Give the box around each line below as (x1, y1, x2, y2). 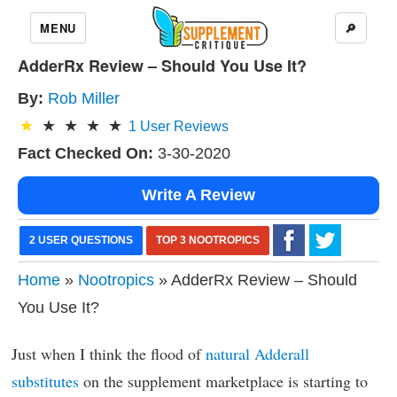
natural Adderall (206, 343, 309, 364)
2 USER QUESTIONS (29, 234, 133, 246)
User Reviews (136, 119, 229, 134)
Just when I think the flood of (12, 343, 206, 364)
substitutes (12, 370, 79, 392)
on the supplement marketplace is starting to (79, 370, 368, 392)
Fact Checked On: (18, 144, 153, 162)
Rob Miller (48, 90, 120, 107)
